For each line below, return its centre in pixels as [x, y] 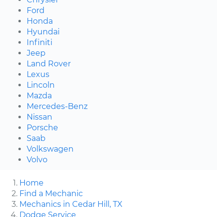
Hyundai [43, 31]
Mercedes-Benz [57, 106]
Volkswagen [50, 149]
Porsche [42, 127]
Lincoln [41, 85]
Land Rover [49, 63]
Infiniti [39, 42]
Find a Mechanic [51, 193]
